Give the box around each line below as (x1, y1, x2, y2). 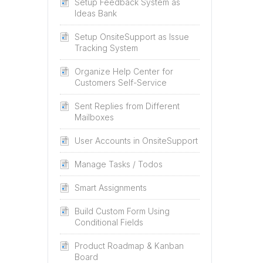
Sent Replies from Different (75, 101, 180, 111)
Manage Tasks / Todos (75, 159, 163, 169)
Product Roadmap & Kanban (75, 241, 184, 251)
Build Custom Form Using (75, 206, 170, 216)
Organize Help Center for (75, 66, 173, 76)
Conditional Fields (75, 217, 143, 227)
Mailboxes (75, 112, 114, 122)
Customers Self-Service (75, 77, 167, 87)
